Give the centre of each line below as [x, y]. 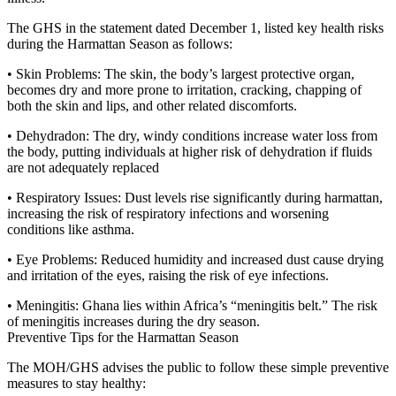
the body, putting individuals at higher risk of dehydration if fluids [190, 152]
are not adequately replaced [83, 168]
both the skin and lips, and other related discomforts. [152, 106]
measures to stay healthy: [76, 384]
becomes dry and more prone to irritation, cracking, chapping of [184, 90]
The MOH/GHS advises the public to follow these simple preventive [198, 368]
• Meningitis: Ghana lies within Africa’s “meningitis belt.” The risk [192, 306]
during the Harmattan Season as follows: [120, 44]
